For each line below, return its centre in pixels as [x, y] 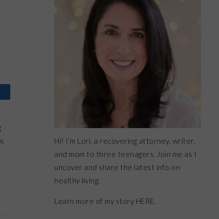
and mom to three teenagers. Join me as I [125, 154]
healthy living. [77, 180]
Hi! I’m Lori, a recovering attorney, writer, [125, 141]
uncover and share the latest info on [117, 167]
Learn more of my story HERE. [105, 201]
